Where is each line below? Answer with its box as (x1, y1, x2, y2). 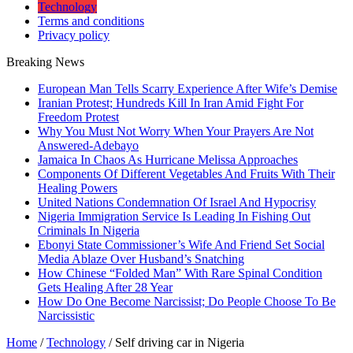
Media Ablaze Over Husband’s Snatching (38, 252, 244, 266)
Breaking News (6, 55, 84, 69)
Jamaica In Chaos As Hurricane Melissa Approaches (38, 153, 298, 166)
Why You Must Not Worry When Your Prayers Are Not (38, 124, 314, 138)
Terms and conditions (38, 14, 144, 28)
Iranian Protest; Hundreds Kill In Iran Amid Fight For (38, 96, 303, 110)
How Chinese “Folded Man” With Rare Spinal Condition (38, 266, 322, 280)
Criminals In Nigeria (38, 224, 139, 237)
